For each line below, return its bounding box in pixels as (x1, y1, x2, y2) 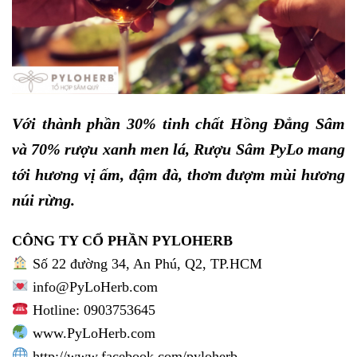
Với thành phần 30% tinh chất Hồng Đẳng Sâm (12, 115, 345, 133)
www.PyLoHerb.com (28, 325, 155, 342)
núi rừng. (12, 191, 75, 210)
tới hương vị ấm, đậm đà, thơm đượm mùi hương (12, 166, 345, 184)
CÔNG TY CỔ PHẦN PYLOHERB (12, 233, 233, 249)
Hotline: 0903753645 (28, 302, 155, 319)
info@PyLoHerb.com (28, 279, 158, 296)
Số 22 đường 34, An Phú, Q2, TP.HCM (28, 256, 262, 273)
